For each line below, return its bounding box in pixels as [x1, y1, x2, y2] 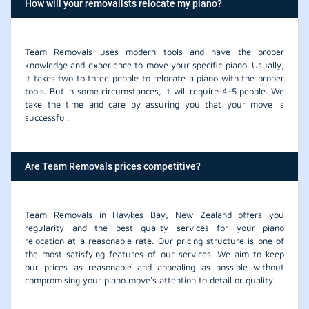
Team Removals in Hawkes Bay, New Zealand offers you [25, 208, 284, 220]
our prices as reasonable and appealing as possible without [25, 261, 284, 272]
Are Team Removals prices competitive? [25, 160, 201, 172]
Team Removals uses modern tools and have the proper [25, 46, 284, 57]
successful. [25, 111, 69, 123]
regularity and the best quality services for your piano [25, 221, 284, 233]
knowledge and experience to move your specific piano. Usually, [25, 59, 284, 70]
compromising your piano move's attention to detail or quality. [25, 274, 275, 286]
